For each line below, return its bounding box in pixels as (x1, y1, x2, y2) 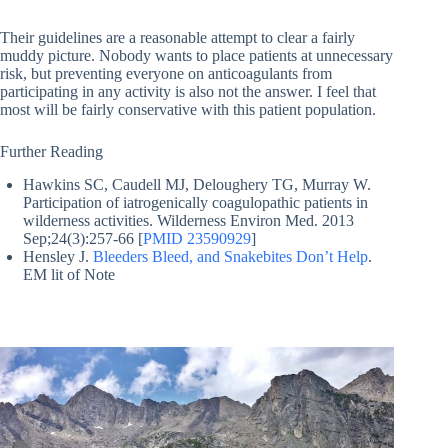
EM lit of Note (23, 266, 115, 284)
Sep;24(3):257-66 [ (23, 230, 143, 248)
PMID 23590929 (143, 230, 251, 248)
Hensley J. (23, 248, 93, 266)
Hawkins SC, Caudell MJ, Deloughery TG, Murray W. (23, 176, 371, 194)
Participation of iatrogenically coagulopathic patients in (23, 194, 368, 212)
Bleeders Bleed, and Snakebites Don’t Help (93, 248, 368, 266)
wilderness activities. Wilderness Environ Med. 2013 (23, 212, 354, 230)
